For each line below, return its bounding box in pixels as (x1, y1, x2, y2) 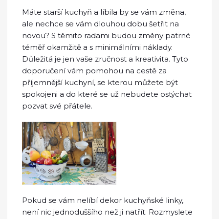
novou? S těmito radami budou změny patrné (22, 31, 191, 41)
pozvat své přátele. (22, 101, 92, 111)
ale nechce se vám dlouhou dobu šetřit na (22, 19, 179, 29)
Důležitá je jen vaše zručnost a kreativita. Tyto (22, 54, 188, 64)
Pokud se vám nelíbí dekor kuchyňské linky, (22, 195, 183, 205)
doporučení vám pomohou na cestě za (22, 66, 167, 76)
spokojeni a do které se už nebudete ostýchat (22, 89, 192, 99)
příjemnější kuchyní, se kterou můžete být (22, 78, 178, 88)
